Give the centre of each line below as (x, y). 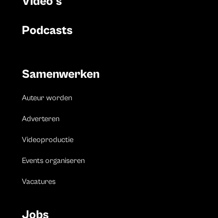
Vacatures (38, 182)
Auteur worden (47, 98)
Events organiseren (53, 161)
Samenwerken (61, 74)
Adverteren (40, 119)
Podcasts (47, 31)
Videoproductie (47, 140)
